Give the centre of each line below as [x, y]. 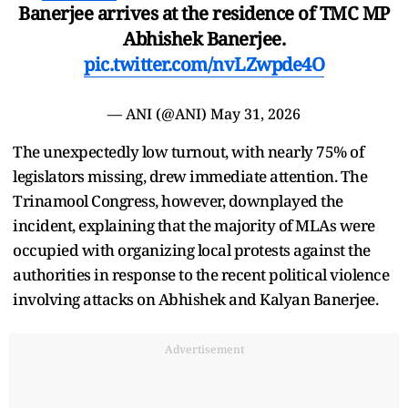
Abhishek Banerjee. [204, 38]
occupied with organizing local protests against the [192, 250]
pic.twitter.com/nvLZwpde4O [204, 64]
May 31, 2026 [255, 113]
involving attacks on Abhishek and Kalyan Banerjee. [195, 299]
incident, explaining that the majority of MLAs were [194, 225]
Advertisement [204, 349]
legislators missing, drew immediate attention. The [190, 176]
